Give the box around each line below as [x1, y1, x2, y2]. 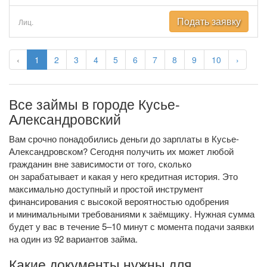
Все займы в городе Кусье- [9, 94, 180, 114]
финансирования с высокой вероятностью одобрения [9, 195, 229, 207]
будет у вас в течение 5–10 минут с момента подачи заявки [9, 220, 254, 232]
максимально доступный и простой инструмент [9, 182, 203, 195]
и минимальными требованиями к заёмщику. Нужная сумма [9, 207, 254, 220]
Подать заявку [177, 14, 241, 28]
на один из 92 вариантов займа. [9, 232, 138, 245]
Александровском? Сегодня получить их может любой [9, 145, 234, 157]
